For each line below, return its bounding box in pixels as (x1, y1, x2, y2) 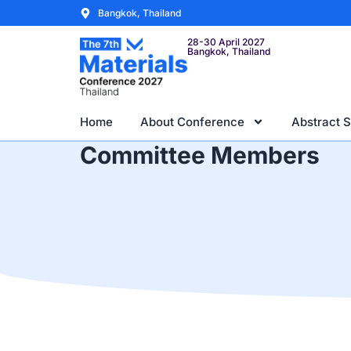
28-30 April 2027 (186, 36, 265, 48)
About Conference (140, 114, 244, 129)
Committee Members (80, 140, 320, 169)
